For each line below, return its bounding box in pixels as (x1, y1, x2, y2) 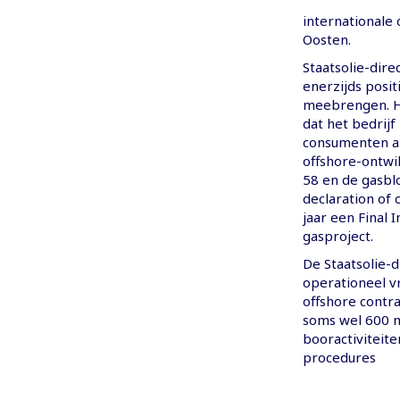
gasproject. (302, 227, 373, 246)
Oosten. (302, 30, 351, 49)
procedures (302, 348, 376, 367)
